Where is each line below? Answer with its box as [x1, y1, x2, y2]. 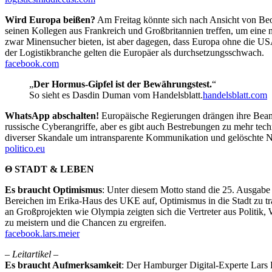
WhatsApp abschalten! [5, 110, 99, 121]
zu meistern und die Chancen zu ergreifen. [5, 217, 166, 228]
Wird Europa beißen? [5, 14, 95, 25]
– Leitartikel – [5, 248, 58, 259]
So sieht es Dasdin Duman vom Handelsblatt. [29, 89, 203, 100]
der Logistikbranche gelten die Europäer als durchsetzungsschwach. [5, 47, 264, 58]
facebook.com [5, 58, 59, 69]
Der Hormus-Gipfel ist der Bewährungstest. [33, 78, 212, 89]
